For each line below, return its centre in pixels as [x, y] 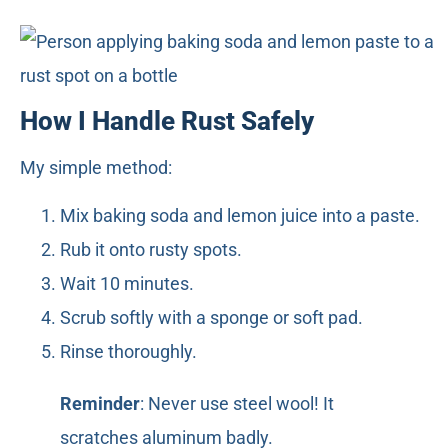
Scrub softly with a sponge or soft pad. [211, 318]
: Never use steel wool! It [237, 404]
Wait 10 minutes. [127, 284]
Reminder [100, 404]
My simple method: [96, 167]
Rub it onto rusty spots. [151, 250]
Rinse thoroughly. [128, 352]
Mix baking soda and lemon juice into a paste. [240, 216]
